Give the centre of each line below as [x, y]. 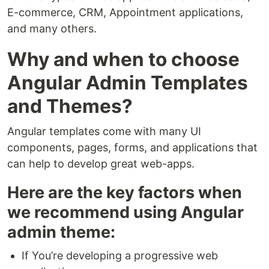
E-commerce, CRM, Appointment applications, [125, 12]
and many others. [52, 29]
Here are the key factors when [125, 192]
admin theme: [61, 232]
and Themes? [70, 106]
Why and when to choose [123, 59]
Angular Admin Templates [128, 83]
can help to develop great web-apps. [101, 164]
